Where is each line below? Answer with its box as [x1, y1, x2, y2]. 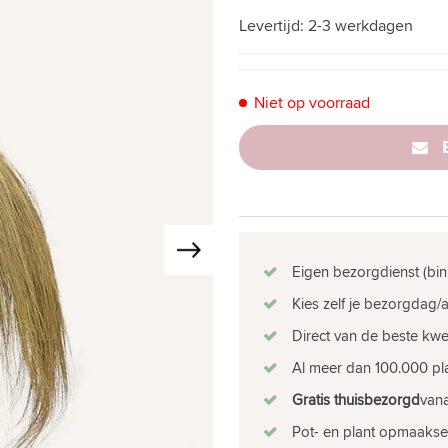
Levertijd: [239, 14, 308, 37]
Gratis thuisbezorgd [292, 389, 420, 410]
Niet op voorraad [254, 91, 370, 114]
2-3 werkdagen [308, 14, 413, 37]
